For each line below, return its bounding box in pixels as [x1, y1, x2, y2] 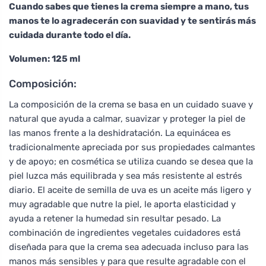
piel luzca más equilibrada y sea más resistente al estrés [9, 170, 242, 181]
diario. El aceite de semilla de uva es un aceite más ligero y [9, 184, 251, 195]
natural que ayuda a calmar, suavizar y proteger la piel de [9, 113, 245, 124]
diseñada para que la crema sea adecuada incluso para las [9, 241, 249, 252]
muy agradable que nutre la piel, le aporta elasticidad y [9, 198, 236, 210]
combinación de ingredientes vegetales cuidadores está [9, 227, 240, 238]
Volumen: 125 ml [9, 53, 80, 64]
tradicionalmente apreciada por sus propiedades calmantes [9, 141, 255, 153]
